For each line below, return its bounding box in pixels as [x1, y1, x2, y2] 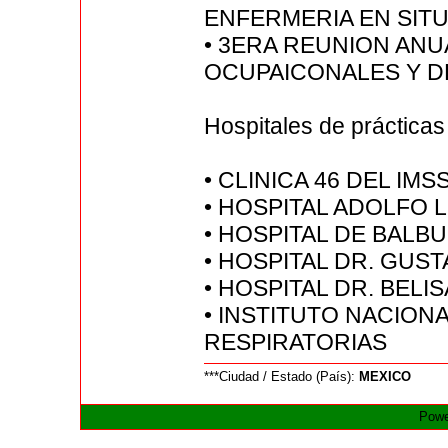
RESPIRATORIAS [204, 329, 388, 356]
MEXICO [359, 369, 412, 385]
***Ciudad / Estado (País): [204, 369, 360, 385]
